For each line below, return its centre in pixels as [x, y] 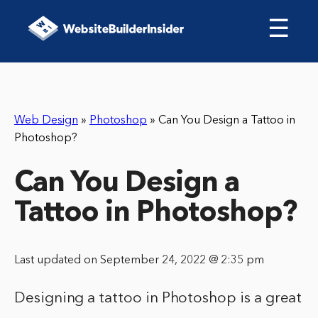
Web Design [46, 121]
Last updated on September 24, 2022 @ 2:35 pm [139, 261]
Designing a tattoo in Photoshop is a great [158, 299]
